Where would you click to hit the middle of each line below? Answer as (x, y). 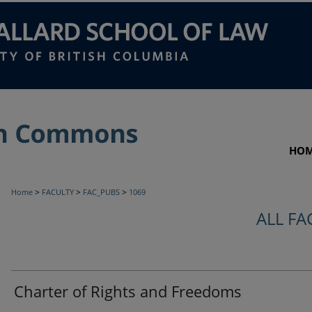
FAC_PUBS (101, 192)
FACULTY (58, 192)
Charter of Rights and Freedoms (128, 291)
